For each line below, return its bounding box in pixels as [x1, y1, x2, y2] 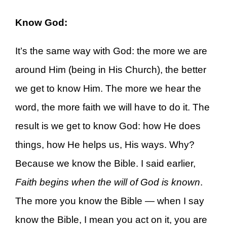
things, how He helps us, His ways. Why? [15, 139, 195, 150]
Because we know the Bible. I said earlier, [15, 158, 196, 169]
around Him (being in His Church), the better [15, 64, 206, 75]
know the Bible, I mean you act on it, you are [15, 214, 207, 225]
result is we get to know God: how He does [15, 120, 201, 131]
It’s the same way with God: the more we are [15, 45, 207, 56]
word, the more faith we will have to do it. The [15, 101, 210, 112]
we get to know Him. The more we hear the [15, 83, 201, 94]
